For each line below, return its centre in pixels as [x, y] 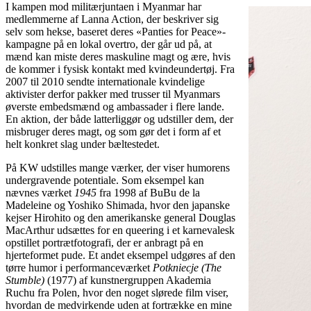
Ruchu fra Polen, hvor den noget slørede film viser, [117, 292]
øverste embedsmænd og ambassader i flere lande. [115, 106]
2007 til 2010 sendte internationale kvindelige [105, 81]
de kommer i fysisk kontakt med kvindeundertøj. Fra [120, 69]
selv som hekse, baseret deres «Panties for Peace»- [116, 31]
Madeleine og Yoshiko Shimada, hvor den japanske [118, 205]
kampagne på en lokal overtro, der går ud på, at [109, 44]
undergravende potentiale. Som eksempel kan [105, 180]
